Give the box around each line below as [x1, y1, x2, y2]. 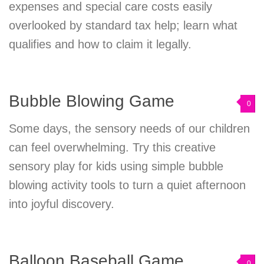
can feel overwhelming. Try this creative [9, 141, 216, 154]
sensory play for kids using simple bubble [9, 160, 223, 173]
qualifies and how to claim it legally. [9, 38, 192, 51]
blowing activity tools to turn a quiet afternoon [9, 179, 246, 192]
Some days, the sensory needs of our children [9, 122, 250, 136]
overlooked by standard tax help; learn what [9, 19, 237, 32]
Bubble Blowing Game [9, 92, 174, 111]
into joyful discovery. [9, 197, 114, 211]
